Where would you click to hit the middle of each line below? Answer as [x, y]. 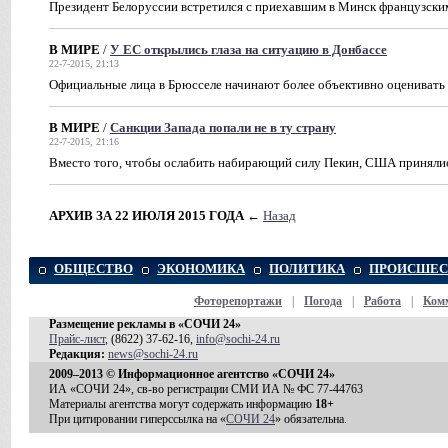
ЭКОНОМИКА [201, 268]
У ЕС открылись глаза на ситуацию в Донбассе [248, 49]
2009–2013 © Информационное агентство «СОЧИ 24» [192, 374]
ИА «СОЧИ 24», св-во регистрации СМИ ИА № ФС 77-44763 [206, 389]
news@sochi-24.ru [153, 354]
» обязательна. [311, 419]
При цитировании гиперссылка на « [137, 419]
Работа [382, 301]
